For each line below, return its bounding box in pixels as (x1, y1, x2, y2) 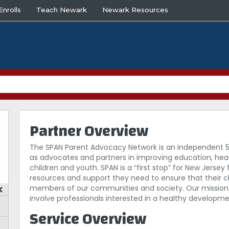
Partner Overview (30, 117, 149, 146)
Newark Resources (102, 6, 169, 14)
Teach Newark (36, 6, 87, 14)
